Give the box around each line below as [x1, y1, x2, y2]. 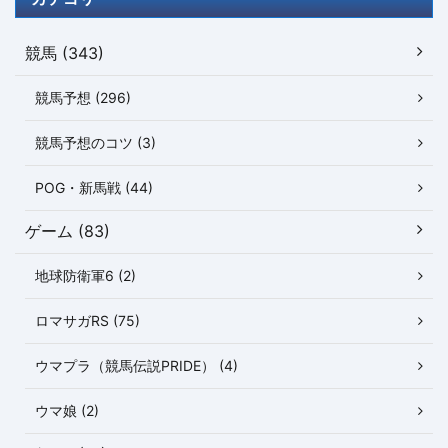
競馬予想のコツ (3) [35, 134, 156, 152]
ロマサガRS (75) [35, 312, 140, 330]
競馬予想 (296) [35, 89, 131, 107]
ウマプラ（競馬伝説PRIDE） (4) [35, 357, 238, 375]
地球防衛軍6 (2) [35, 267, 136, 285]
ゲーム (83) [25, 221, 110, 242]
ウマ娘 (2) [35, 402, 99, 420]
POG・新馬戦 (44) [35, 179, 153, 197]
